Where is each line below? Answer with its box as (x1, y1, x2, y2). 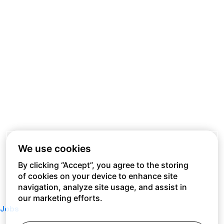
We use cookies (18, 142, 91, 154)
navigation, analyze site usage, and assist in (18, 182, 187, 192)
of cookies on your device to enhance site (18, 171, 177, 181)
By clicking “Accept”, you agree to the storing (18, 160, 188, 170)
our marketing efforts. (18, 193, 102, 203)
